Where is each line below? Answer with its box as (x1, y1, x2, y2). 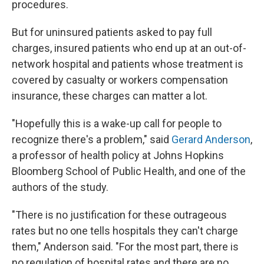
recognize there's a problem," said (12, 133, 171, 146)
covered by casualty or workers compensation (12, 74, 228, 86)
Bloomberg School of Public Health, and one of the (12, 165, 246, 177)
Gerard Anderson (171, 133, 250, 146)
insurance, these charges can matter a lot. (12, 90, 207, 102)
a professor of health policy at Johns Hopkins (12, 149, 224, 161)
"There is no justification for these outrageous (12, 209, 227, 221)
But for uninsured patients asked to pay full (12, 26, 212, 38)
